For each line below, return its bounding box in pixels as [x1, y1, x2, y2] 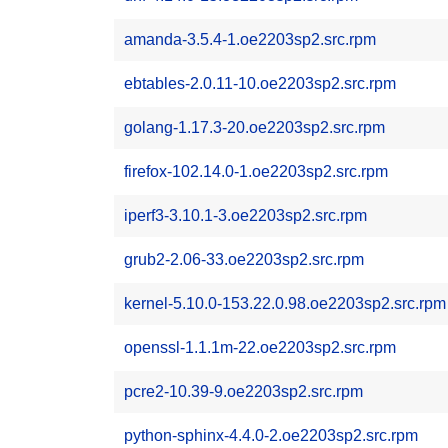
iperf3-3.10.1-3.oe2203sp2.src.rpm [124, 207, 367, 224]
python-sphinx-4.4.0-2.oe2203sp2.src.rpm [124, 427, 418, 444]
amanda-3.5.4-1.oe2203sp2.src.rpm [124, 31, 376, 48]
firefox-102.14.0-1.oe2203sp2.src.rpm [124, 163, 388, 180]
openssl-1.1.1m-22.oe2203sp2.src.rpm [124, 339, 396, 356]
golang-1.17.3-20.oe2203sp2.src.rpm [124, 119, 385, 136]
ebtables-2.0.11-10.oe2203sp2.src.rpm [124, 75, 396, 92]
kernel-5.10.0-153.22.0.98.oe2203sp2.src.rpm [124, 295, 446, 312]
